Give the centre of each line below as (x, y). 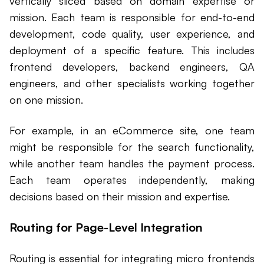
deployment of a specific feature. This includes (132, 50)
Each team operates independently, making (132, 180)
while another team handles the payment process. (132, 164)
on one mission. (46, 100)
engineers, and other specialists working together (132, 83)
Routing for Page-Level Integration (106, 227)
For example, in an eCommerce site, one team (132, 131)
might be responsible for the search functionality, (132, 147)
